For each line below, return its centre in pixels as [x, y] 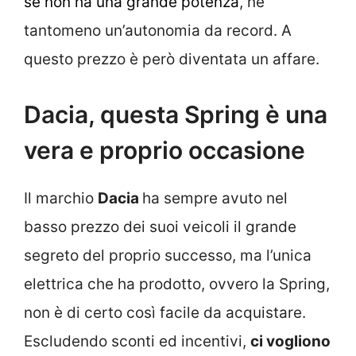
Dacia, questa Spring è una [176, 114]
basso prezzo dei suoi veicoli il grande [160, 226]
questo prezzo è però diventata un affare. [172, 60]
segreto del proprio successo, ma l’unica [168, 255]
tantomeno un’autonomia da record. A [158, 31]
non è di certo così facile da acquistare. [165, 312]
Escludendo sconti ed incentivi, [137, 341]
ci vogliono [290, 341]
